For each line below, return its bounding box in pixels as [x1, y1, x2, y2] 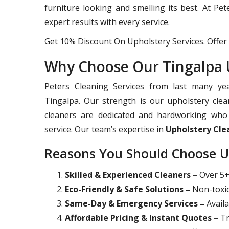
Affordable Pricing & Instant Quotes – [65, 212, 218, 223]
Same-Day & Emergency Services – [65, 198, 204, 209]
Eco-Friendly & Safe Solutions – [65, 184, 190, 195]
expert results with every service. [44, 16, 170, 28]
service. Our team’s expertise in [44, 124, 166, 135]
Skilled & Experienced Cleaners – [65, 169, 197, 180]
